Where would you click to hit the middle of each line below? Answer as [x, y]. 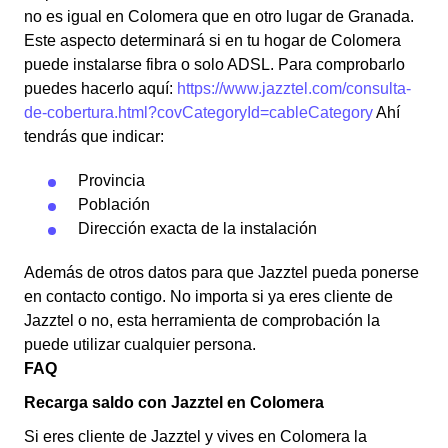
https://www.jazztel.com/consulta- [294, 88]
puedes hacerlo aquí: [100, 88]
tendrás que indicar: [94, 136]
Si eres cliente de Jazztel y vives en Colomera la [195, 436]
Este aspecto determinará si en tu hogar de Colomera [212, 40]
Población [114, 204]
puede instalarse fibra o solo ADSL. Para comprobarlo [214, 64]
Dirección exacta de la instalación [197, 228]
